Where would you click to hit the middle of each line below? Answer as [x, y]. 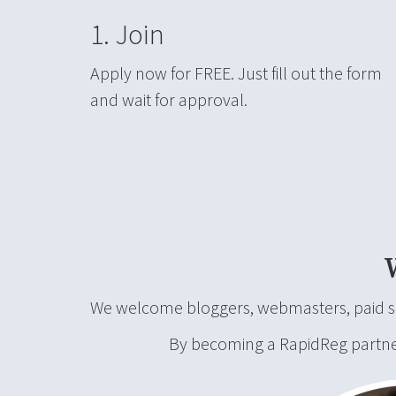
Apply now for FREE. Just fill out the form [236, 72]
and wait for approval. [169, 99]
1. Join [127, 35]
